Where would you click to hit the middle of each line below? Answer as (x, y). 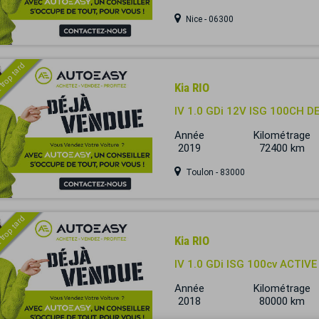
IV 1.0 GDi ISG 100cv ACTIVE (245, 264)
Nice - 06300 (208, 19)
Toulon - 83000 (214, 172)
